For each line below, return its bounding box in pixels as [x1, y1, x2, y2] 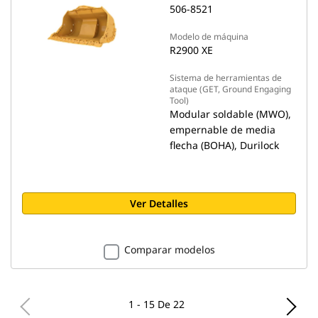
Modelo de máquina [170, 31, 248, 43]
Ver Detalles [130, 197, 188, 210]
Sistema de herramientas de [170, 72, 282, 84]
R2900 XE [170, 43, 213, 57]
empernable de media [170, 123, 275, 136]
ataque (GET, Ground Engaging [170, 83, 291, 95]
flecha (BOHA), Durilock [170, 138, 279, 152]
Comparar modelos [124, 243, 215, 256]
